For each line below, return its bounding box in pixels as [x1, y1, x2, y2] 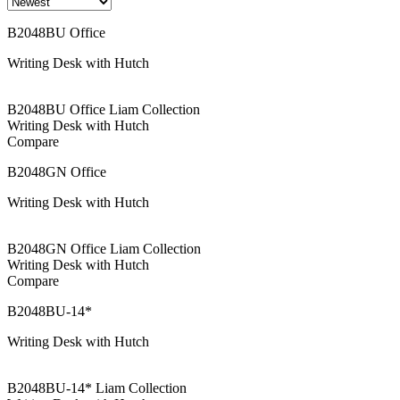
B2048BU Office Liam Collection [7, 101, 200, 117]
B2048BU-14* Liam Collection [7, 379, 187, 396]
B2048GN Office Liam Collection [7, 240, 201, 256]
